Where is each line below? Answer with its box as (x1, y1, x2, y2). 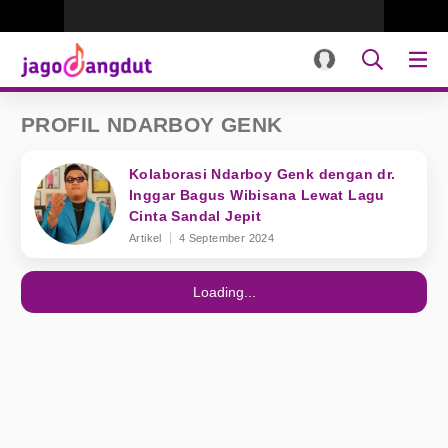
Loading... (192, 284, 256, 300)
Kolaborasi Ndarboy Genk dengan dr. (129, 166, 396, 182)
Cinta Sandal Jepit (129, 208, 262, 224)
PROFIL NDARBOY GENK (21, 113, 283, 136)
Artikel (129, 232, 162, 244)
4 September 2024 (178, 232, 275, 244)
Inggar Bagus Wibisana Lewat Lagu (129, 187, 385, 203)
